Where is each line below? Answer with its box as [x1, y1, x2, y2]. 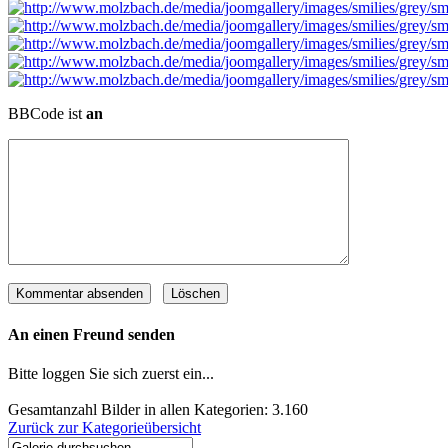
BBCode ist [8, 105, 86, 123]
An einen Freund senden [8, 325, 175, 343]
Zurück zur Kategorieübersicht [8, 418, 201, 436]
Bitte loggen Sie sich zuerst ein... [8, 364, 214, 382]
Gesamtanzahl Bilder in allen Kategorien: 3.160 [8, 400, 308, 418]
